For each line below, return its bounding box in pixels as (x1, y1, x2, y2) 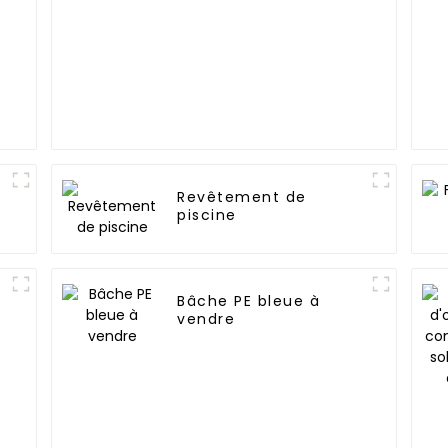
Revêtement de (177, 187, 308, 208)
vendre (177, 309, 236, 330)
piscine (177, 205, 237, 226)
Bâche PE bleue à (177, 291, 321, 312)
